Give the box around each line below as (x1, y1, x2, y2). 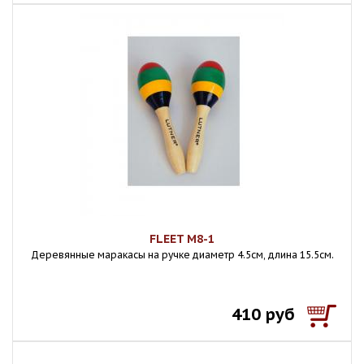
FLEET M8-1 (149, 232, 214, 246)
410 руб (232, 304, 295, 325)
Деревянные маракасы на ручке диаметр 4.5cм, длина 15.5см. (30, 249, 334, 261)
